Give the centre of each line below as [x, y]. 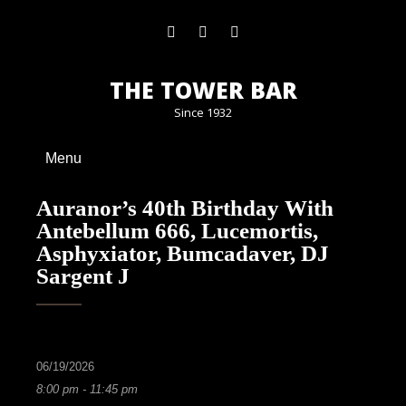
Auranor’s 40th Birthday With [185, 208]
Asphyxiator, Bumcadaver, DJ [183, 253]
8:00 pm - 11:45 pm [87, 389]
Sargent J [83, 276]
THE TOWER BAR [203, 90]
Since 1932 [203, 112]
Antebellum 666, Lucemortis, [177, 231]
